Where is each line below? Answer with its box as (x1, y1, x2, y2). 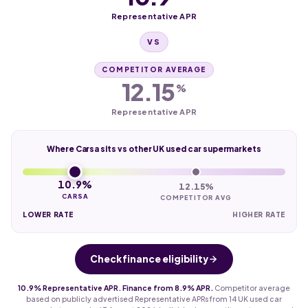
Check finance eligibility (89, 252, 209, 265)
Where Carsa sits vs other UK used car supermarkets (46, 143, 262, 154)
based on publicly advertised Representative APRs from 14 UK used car (26, 294, 282, 303)
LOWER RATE (23, 210, 74, 219)
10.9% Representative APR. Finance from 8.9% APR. (18, 283, 213, 292)
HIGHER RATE (232, 210, 285, 219)
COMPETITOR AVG (160, 193, 232, 201)
